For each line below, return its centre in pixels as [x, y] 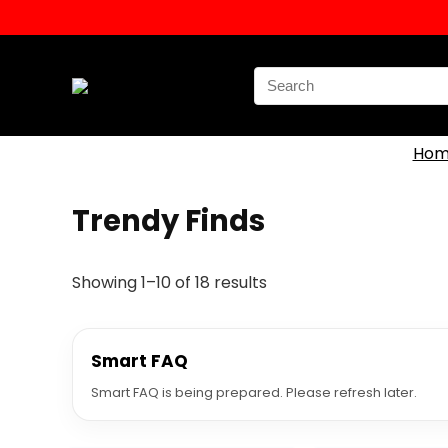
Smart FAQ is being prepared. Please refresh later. [254, 392]
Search [279, 77]
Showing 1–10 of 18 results [169, 282]
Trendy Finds [168, 221]
